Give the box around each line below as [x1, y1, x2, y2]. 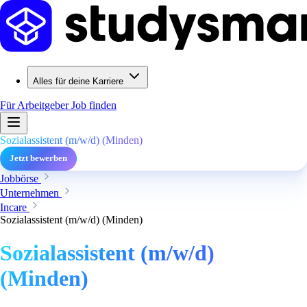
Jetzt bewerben [10, 153, 67, 163]
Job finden [71, 99, 116, 111]
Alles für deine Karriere [33, 76, 123, 86]
